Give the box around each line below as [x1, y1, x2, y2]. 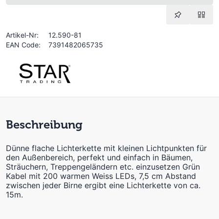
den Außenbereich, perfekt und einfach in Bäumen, [6, 153, 193, 162]
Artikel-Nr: [6, 31, 39, 39]
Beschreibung [6, 117, 83, 131]
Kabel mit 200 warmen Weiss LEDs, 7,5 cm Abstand [6, 171, 196, 181]
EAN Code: [6, 41, 41, 49]
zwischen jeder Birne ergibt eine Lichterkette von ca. [6, 180, 200, 190]
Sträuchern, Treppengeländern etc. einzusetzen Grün [6, 162, 200, 172]
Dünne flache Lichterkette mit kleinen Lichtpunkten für [6, 143, 207, 153]
